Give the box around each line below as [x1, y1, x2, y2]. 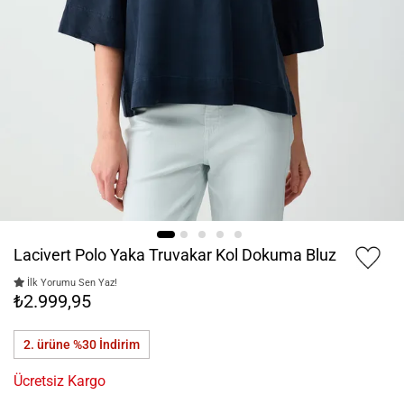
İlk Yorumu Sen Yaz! [24, 277, 117, 289]
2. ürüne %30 [23, 337, 99, 353]
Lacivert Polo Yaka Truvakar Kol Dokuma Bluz [14, 245, 336, 265]
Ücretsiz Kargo [14, 372, 106, 390]
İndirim [99, 337, 140, 353]
